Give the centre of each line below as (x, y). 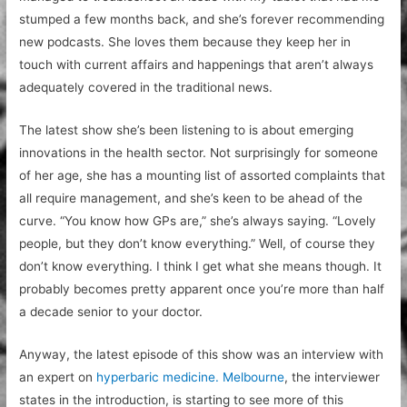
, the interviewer (333, 377)
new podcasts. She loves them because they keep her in (185, 42)
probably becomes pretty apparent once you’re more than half (202, 288)
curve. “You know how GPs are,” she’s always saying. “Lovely (198, 220)
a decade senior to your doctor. (111, 311)
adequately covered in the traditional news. (146, 88)
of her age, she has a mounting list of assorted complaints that (203, 175)
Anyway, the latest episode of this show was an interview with (202, 354)
